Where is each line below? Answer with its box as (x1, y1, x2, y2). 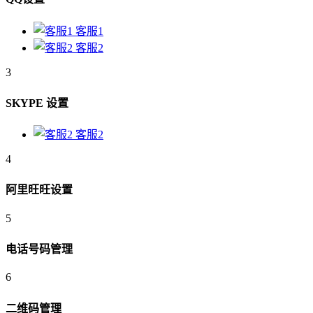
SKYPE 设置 (6, 96, 68, 109)
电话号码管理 (6, 243, 73, 256)
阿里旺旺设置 (6, 184, 73, 196)
